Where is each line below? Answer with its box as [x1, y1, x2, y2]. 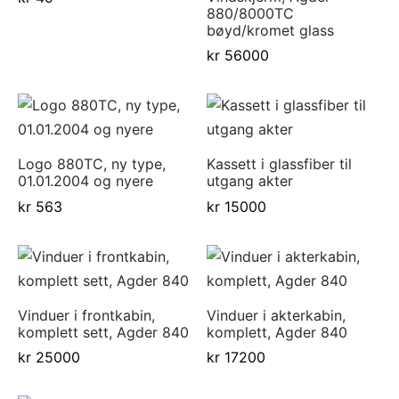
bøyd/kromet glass [206, 21, 334, 40]
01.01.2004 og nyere [18, 172, 153, 191]
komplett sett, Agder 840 [18, 322, 189, 341]
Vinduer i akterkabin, [206, 305, 346, 324]
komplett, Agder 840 [206, 322, 347, 341]
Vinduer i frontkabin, [18, 305, 155, 324]
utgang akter [206, 172, 293, 191]
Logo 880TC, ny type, [18, 155, 166, 174]
